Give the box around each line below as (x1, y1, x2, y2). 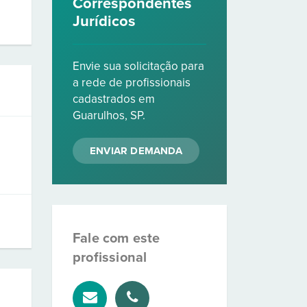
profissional (73, 249, 147, 266)
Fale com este (73, 230, 160, 247)
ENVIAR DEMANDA (90, 145, 182, 157)
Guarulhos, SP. (73, 108, 145, 123)
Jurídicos (73, 12, 136, 30)
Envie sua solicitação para (73, 59, 204, 73)
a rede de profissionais (73, 75, 191, 90)
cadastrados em (73, 92, 155, 106)
